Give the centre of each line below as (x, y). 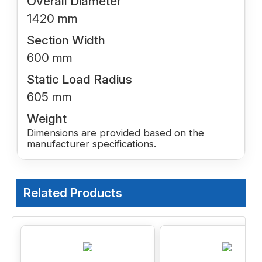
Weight (47, 119)
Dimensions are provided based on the (116, 133)
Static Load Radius (80, 80)
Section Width (66, 40)
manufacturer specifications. (92, 144)
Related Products (73, 193)
